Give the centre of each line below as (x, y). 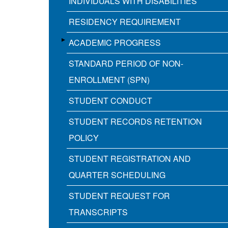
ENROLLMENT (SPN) (109, 80)
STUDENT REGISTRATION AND (130, 159)
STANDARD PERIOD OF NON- (126, 64)
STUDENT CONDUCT (110, 101)
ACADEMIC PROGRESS (115, 43)
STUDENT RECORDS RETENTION (135, 122)
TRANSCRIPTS (98, 212)
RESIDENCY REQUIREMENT (125, 22)
